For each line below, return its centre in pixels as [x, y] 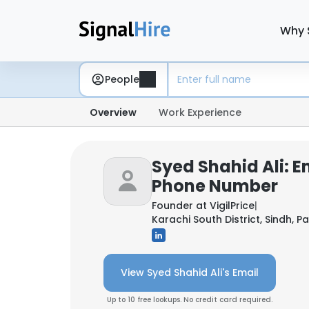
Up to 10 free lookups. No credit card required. [190, 300]
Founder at [181, 206]
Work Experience [200, 112]
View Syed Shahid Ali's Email [190, 272]
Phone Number [215, 186]
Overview [113, 112]
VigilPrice [232, 206]
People [122, 79]
